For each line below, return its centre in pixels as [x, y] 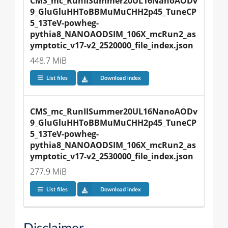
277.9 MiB [48, 172]
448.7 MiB [48, 60]
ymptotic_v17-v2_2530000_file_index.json [112, 156]
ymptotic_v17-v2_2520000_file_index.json [112, 45]
